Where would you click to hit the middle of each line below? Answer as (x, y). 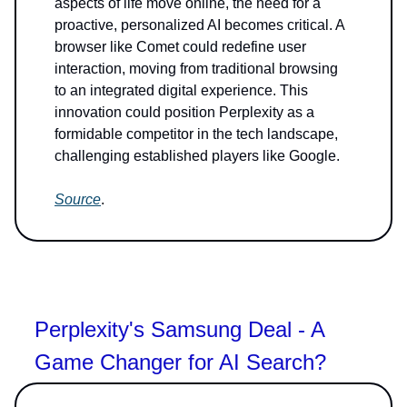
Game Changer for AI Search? (180, 362)
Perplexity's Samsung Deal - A (179, 329)
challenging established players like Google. (197, 155)
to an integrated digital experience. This (181, 90)
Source (78, 199)
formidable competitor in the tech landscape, (196, 134)
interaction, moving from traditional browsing (196, 68)
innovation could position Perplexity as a (184, 112)
